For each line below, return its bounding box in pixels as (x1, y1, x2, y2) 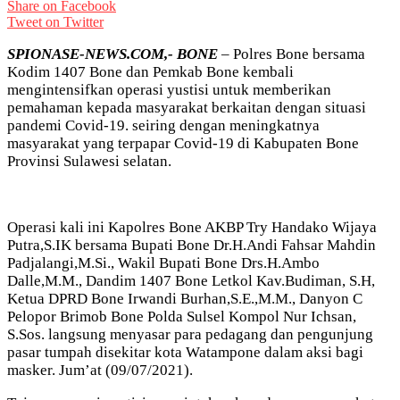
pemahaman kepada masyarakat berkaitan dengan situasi (7, 98, 366, 116)
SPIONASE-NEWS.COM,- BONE (7, 45, 218, 62)
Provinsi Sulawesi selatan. (7, 152, 171, 170)
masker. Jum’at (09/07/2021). (7, 361, 193, 379)
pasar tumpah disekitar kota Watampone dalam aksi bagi (7, 343, 363, 361)
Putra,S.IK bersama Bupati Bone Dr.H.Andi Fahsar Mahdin (7, 236, 376, 254)
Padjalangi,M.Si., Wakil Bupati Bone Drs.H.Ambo (7, 254, 320, 271)
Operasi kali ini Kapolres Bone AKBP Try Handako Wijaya (7, 218, 377, 236)
